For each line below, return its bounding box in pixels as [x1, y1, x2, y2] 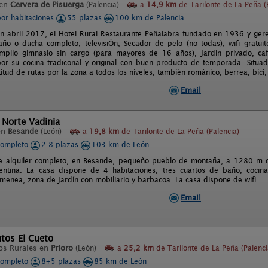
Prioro [51, 243, 73, 252]
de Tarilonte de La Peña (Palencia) [119, 127, 239, 136]
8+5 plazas [41, 257, 83, 266]
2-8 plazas [41, 140, 81, 149]
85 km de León [94, 257, 147, 266]
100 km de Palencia [115, 13, 184, 22]
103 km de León [92, 140, 149, 149]
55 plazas [67, 13, 104, 22]
